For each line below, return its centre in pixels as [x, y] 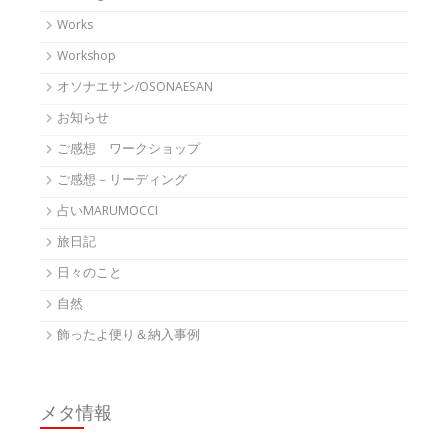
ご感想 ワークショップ [128, 150]
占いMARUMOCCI [107, 212]
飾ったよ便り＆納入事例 [128, 336]
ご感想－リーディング [122, 181]
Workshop [86, 57]
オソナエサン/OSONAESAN [135, 88]
